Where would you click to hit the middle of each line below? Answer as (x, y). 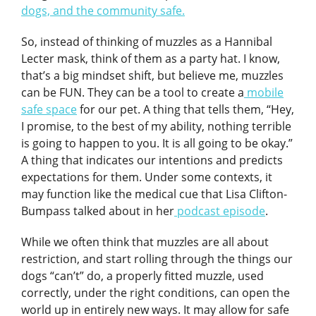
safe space (49, 109)
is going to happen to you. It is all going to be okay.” (157, 143)
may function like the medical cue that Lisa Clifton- (154, 194)
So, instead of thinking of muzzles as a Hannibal (147, 42)
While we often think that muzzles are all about (145, 242)
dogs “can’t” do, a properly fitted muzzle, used (142, 276)
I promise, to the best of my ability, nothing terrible (156, 126)
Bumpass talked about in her (98, 211)
